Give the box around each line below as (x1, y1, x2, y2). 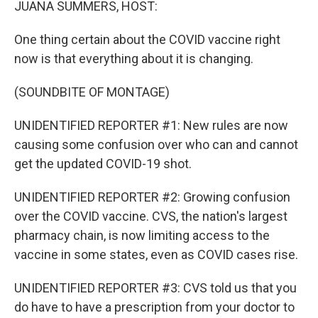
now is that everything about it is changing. (14, 51, 253, 66)
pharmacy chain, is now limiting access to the (14, 228, 270, 243)
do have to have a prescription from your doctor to (14, 300, 295, 314)
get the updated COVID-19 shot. (14, 156, 192, 171)
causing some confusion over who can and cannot (14, 137, 298, 152)
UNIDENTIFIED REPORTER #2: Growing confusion (14, 190, 290, 204)
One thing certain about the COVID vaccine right (14, 32, 280, 47)
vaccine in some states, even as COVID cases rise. (14, 247, 298, 262)
